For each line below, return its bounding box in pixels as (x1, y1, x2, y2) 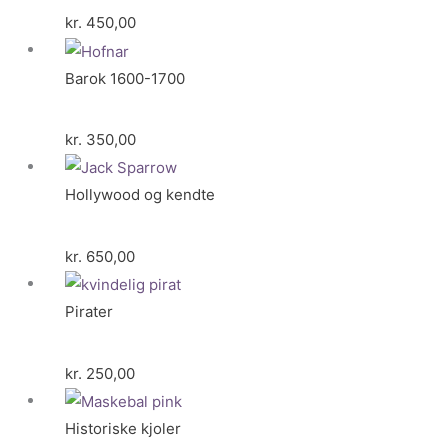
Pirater (65, 302, 113, 322)
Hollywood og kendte (65, 185, 215, 205)
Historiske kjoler (65, 419, 181, 439)
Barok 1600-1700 (65, 68, 185, 88)
